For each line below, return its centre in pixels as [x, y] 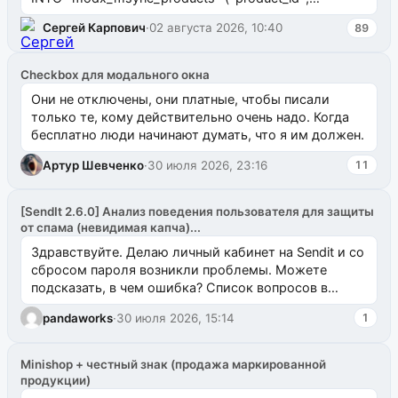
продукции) [56, 381]
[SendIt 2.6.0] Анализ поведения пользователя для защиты [198, 211]
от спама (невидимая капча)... [111, 227]
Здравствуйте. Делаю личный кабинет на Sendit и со [197, 252]
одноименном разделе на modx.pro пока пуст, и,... [189, 306]
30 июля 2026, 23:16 [208, 165]
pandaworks [78, 318]
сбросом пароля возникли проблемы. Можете [179, 270]
